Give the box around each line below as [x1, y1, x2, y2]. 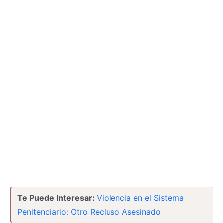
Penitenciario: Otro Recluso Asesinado [17, 207, 161, 217]
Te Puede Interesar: [17, 193, 97, 203]
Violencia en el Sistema [97, 193, 184, 203]
